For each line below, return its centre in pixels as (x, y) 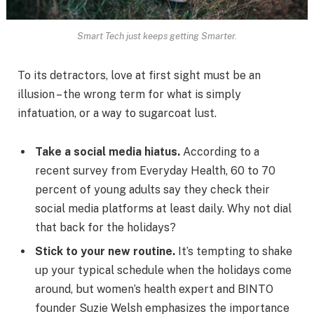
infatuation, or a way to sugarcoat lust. (117, 113)
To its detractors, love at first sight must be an (139, 75)
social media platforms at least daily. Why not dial (163, 209)
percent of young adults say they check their (152, 190)
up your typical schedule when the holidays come (163, 271)
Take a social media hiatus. (108, 152)
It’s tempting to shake (234, 252)
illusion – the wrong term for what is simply (129, 94)
